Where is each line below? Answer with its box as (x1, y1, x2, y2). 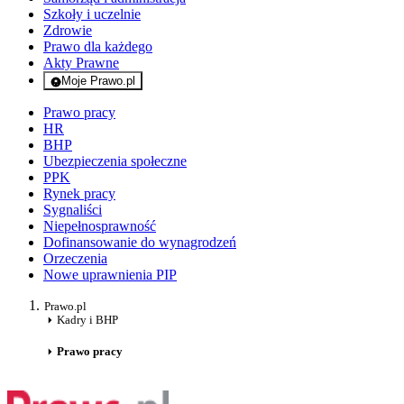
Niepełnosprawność (43, 218, 156, 234)
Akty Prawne (43, 55, 119, 71)
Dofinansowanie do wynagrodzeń (43, 234, 236, 251)
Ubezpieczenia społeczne (43, 153, 187, 170)
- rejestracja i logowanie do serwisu (92, 87, 274, 101)
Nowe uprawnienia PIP (43, 267, 177, 283)
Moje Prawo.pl (61, 74, 135, 88)
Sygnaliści (43, 202, 102, 218)
